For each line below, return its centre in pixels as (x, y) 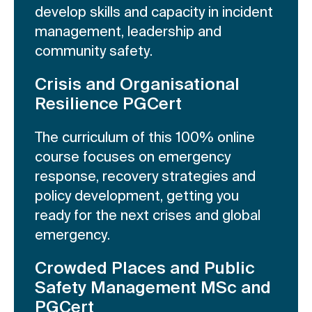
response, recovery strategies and (145, 176)
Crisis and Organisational (137, 84)
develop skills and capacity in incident (154, 12)
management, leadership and (128, 31)
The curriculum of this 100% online (145, 137)
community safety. (94, 51)
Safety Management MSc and (153, 288)
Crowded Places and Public (145, 268)
